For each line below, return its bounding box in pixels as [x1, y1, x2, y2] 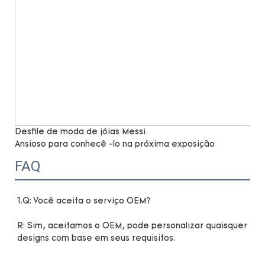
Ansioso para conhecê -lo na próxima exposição [15, 140, 215, 149]
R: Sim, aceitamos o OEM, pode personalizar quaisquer [17, 221, 247, 231]
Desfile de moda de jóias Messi [15, 127, 146, 137]
